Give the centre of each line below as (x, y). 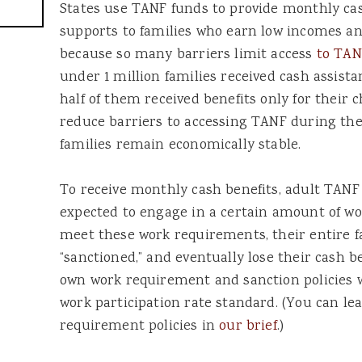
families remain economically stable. (181, 146)
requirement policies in (140, 327)
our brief (248, 327)
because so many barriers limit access (188, 55)
